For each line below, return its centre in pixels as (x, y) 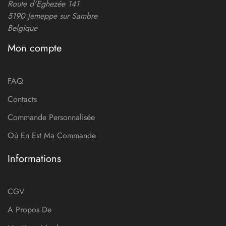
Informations (34, 159)
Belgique (22, 28)
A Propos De (30, 210)
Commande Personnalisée (51, 118)
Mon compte (35, 48)
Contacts (22, 99)
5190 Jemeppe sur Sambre (52, 16)
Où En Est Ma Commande (52, 136)
